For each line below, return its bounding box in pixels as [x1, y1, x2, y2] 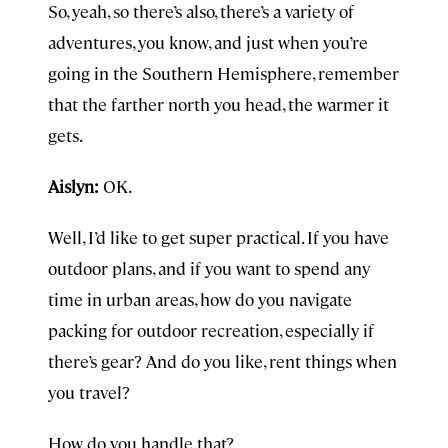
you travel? [48, 381, 130, 403]
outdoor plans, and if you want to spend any [48, 257, 370, 279]
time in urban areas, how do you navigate [48, 288, 352, 310]
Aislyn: [48, 175, 99, 197]
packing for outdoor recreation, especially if [48, 319, 374, 341]
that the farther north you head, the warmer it [48, 93, 389, 115]
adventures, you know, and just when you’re [48, 31, 368, 53]
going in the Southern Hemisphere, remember [48, 62, 399, 84]
